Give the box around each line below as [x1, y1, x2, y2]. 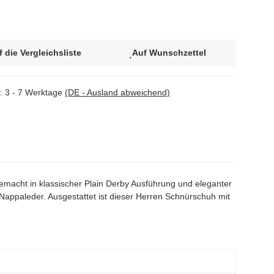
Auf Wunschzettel [132, 48, 207, 58]
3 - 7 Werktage [5, 87, 65, 98]
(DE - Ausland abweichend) [65, 87, 170, 98]
